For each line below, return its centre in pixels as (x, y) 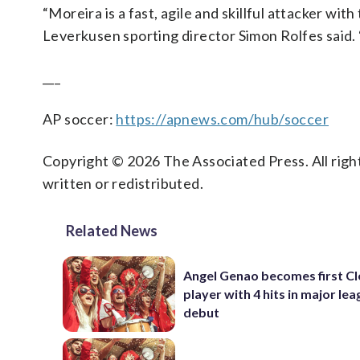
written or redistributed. (123, 183)
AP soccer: (80, 119)
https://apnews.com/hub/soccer (223, 119)
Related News (112, 231)
